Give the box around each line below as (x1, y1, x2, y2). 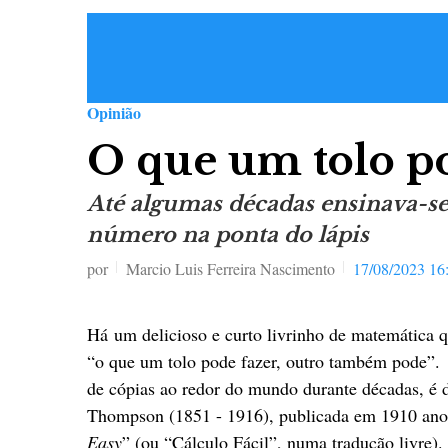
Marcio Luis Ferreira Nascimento (126, 258, 335, 279)
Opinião (87, 101, 141, 124)
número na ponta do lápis (87, 222, 369, 248)
